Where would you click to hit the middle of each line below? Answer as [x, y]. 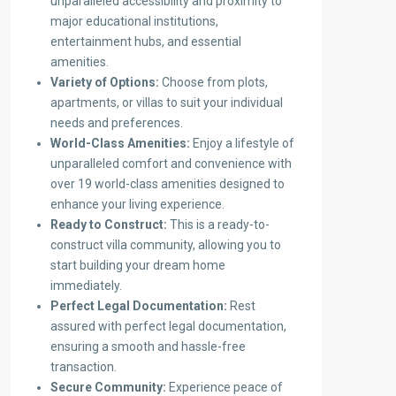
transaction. [84, 367]
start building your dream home [138, 266]
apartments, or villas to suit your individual [167, 103]
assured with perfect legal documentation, [168, 327]
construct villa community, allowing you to [166, 245]
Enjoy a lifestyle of [242, 144]
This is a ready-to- [218, 225]
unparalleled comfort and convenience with [171, 164]
